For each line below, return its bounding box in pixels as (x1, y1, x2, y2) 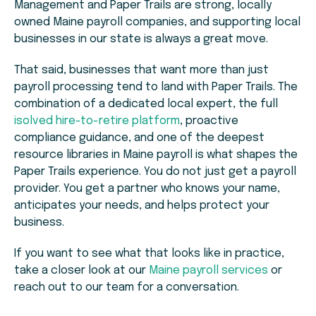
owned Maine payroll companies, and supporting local (14, 16, 300, 29)
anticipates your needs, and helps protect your (14, 200, 269, 212)
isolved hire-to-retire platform (14, 115, 180, 128)
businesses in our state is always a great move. (14, 33, 268, 46)
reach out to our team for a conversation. (14, 281, 239, 294)
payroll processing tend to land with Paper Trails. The (14, 81, 298, 94)
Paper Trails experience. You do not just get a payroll (14, 166, 296, 178)
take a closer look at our (14, 265, 149, 277)
